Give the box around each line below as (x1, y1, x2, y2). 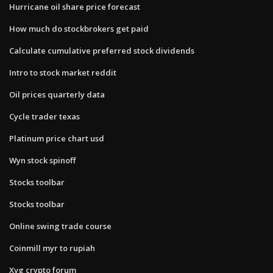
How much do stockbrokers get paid (9, 23, 149, 34)
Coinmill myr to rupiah (9, 242, 95, 253)
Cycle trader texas (9, 110, 80, 122)
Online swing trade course (9, 220, 112, 232)
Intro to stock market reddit (9, 66, 116, 78)
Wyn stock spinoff (9, 154, 76, 166)
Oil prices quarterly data (9, 88, 105, 100)
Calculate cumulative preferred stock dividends (9, 44, 194, 56)
